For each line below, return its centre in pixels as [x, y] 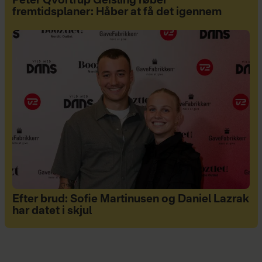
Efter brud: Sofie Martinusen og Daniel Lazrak [130, 200]
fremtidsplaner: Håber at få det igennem [117, 13]
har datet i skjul [52, 211]
